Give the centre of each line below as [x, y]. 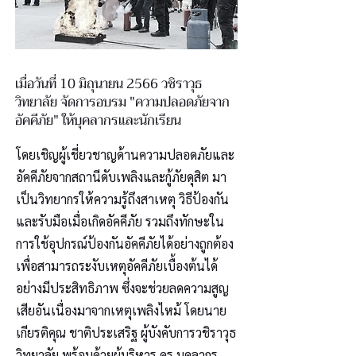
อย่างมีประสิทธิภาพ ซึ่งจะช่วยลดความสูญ [122, 288]
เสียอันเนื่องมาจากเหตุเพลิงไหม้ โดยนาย [121, 310]
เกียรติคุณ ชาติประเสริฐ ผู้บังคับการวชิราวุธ [126, 333]
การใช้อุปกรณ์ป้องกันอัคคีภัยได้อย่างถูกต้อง [125, 244]
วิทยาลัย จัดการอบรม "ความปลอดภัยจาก [122, 102]
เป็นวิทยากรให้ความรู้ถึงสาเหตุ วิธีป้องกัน [122, 199]
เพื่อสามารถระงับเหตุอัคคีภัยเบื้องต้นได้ [117, 266]
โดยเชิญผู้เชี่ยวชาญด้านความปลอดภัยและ [125, 155]
